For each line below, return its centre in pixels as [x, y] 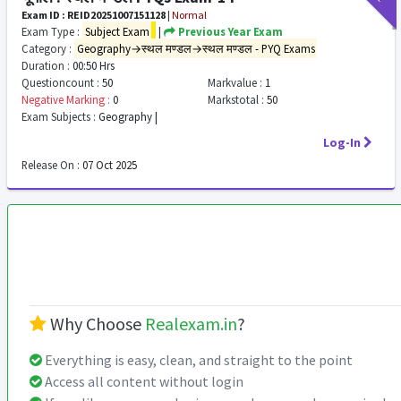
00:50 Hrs [92, 65]
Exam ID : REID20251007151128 [94, 15]
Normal [189, 15]
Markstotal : [235, 99]
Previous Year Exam [230, 31]
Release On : [51, 165]
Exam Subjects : [59, 116]
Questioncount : [60, 82]
